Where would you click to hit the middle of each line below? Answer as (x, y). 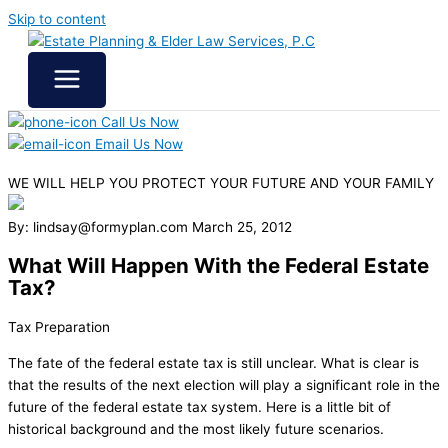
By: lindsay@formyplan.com (98, 227)
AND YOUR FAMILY (372, 183)
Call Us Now (138, 122)
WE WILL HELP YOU (75, 183)
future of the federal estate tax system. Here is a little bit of (199, 406)
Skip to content (57, 19)
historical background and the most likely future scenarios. (196, 428)
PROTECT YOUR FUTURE (226, 183)
